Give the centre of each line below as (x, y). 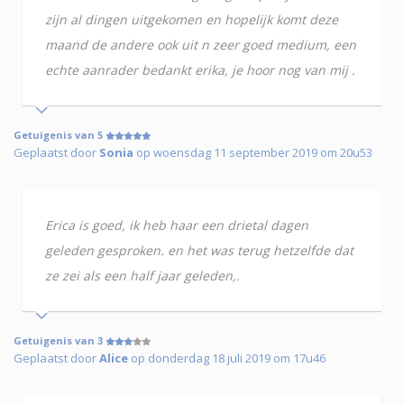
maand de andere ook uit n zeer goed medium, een (201, 45)
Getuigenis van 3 (60, 341)
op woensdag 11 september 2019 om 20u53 (253, 153)
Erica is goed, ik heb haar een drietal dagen (177, 225)
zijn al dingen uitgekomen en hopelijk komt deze (192, 20)
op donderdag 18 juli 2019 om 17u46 (227, 358)
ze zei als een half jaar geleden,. (142, 276)
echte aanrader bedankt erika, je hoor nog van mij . (200, 70)
